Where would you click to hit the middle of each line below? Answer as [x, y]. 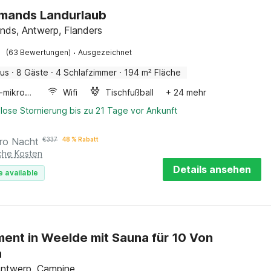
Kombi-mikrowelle [28, 92]
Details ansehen [212, 169]
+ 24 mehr [186, 92]
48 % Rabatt [81, 139]
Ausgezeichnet [105, 52]
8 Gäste [33, 72]
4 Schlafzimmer [87, 72]
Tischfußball [130, 92]
